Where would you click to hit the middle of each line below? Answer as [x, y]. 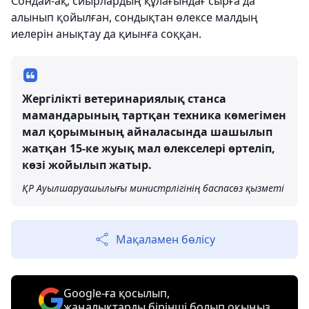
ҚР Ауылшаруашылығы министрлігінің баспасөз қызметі [153, 188]
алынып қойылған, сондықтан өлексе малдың [134, 17]
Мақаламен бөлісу [166, 239]
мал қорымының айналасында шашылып [147, 131]
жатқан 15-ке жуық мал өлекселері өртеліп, [149, 148]
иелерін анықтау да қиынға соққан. [106, 33]
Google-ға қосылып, [117, 293]
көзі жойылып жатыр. [87, 165]
